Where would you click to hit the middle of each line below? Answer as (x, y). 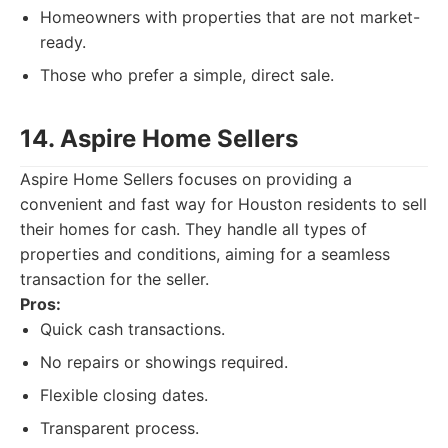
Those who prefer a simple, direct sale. (187, 75)
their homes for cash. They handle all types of (193, 229)
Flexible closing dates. (124, 395)
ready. (63, 42)
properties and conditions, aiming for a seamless (205, 254)
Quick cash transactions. (132, 329)
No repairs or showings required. (164, 362)
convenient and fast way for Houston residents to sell (223, 204)
